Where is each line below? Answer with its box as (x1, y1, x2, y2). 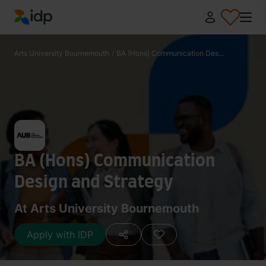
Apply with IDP (27, 229, 93, 240)
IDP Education (14, 26, 77, 38)
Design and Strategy (14, 175, 173, 191)
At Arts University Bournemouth (14, 201, 199, 216)
